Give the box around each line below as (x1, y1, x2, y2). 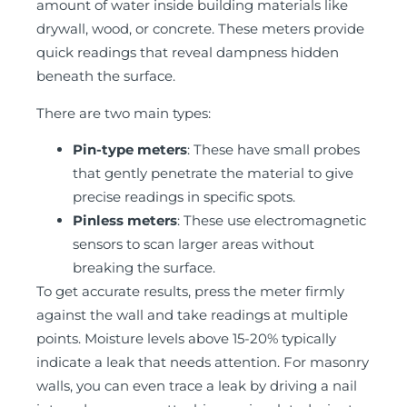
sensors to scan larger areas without (73, 235, 314, 253)
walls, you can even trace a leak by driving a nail (36, 377, 357, 395)
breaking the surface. (73, 259, 215, 277)
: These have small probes (187, 141, 360, 159)
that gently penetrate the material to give (73, 164, 353, 183)
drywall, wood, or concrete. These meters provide (36, 20, 364, 38)
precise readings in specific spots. (73, 188, 295, 206)
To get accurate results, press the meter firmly (36, 283, 344, 301)
